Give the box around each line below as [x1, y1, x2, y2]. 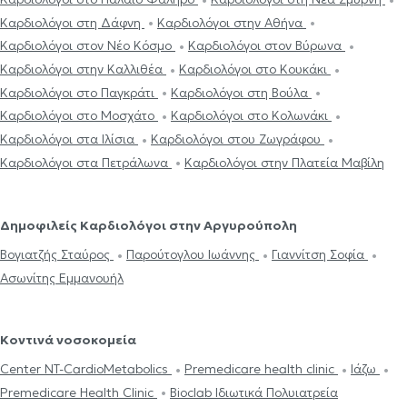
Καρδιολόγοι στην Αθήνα [157, 14, 306, 31]
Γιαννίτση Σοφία [272, 246, 368, 263]
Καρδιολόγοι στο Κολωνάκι [171, 107, 332, 124]
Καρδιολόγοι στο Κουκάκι [179, 61, 331, 78]
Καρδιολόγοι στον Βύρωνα [188, 37, 345, 55]
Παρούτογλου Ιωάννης [126, 246, 259, 263]
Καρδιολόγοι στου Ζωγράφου [151, 130, 324, 147]
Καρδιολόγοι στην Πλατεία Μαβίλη [184, 154, 384, 171]
